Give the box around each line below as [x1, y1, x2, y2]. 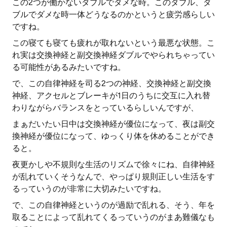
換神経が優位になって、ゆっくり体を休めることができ [12, 131, 215, 141]
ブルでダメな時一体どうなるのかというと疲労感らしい [12, 10, 215, 19]
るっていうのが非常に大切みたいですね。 [12, 184, 166, 194]
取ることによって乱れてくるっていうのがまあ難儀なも [12, 212, 215, 222]
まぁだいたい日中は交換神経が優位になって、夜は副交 [12, 119, 215, 129]
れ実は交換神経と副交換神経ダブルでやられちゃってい [12, 50, 215, 60]
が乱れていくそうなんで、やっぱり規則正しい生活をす [12, 172, 215, 181]
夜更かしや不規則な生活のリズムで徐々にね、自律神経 [12, 160, 215, 169]
